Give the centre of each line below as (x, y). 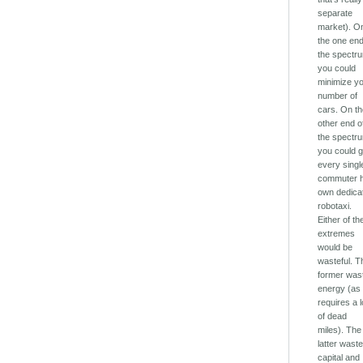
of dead (333, 316)
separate (335, 13)
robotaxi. (335, 206)
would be (335, 248)
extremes (337, 234)
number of (338, 96)
